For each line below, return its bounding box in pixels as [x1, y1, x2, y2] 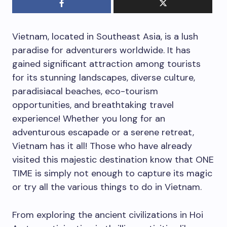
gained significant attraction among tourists [12, 58, 201, 70]
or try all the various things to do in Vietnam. [12, 181, 204, 194]
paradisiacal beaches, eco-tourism [12, 85, 158, 98]
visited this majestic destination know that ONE [12, 154, 214, 166]
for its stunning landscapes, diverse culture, [12, 71, 195, 84]
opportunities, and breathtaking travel [12, 99, 174, 111]
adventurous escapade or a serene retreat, [12, 126, 194, 139]
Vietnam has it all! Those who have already [12, 140, 192, 153]
